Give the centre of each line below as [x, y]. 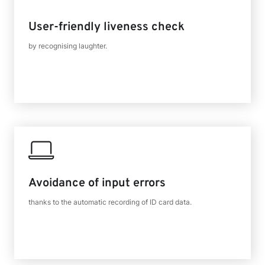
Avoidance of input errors [97, 183]
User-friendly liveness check [106, 27]
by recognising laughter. [68, 46]
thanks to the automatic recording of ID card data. [110, 202]
